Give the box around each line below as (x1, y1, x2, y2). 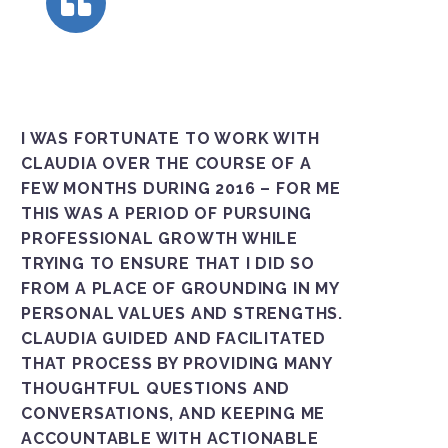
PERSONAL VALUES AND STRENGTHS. (21, 303, 343, 323)
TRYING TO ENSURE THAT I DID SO (21, 253, 315, 273)
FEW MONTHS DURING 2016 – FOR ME (21, 178, 341, 198)
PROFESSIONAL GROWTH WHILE (21, 228, 299, 248)
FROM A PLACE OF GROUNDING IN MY (21, 278, 339, 298)
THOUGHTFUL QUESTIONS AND (21, 378, 291, 398)
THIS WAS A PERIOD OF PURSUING (21, 203, 313, 223)
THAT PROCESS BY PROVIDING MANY (21, 353, 332, 373)
